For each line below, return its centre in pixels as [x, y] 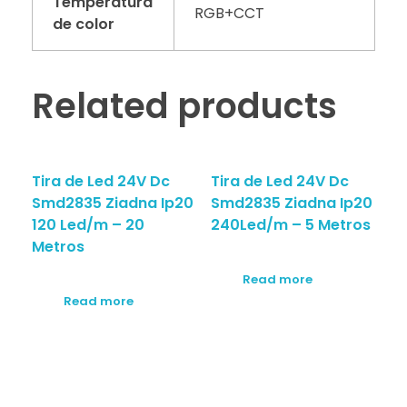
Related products [184, 106]
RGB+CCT [230, 14]
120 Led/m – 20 [88, 225]
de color [84, 25]
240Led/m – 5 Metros [290, 225]
